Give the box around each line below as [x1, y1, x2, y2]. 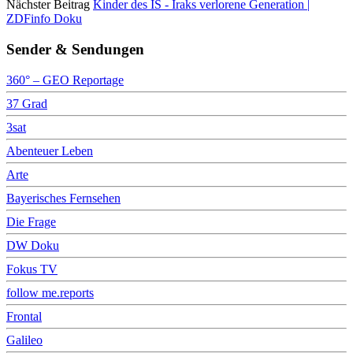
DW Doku [6, 238, 59, 252]
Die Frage [6, 214, 56, 229]
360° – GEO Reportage [6, 72, 124, 87]
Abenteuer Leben [6, 143, 93, 158]
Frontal [6, 309, 42, 323]
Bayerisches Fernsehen [6, 191, 121, 205]
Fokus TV [6, 262, 58, 276]
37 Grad [6, 96, 47, 110]
